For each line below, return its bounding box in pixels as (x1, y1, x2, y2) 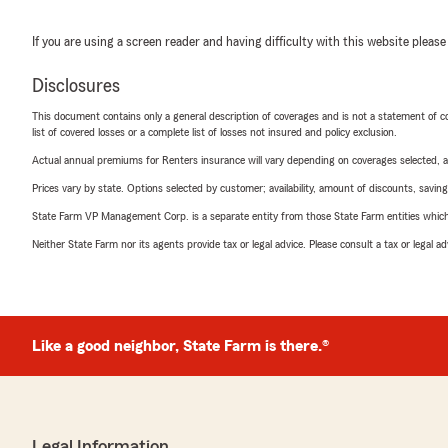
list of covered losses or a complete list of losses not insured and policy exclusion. (32, 126, 397, 138)
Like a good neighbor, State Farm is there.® (32, 338, 329, 354)
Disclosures (32, 76, 120, 96)
